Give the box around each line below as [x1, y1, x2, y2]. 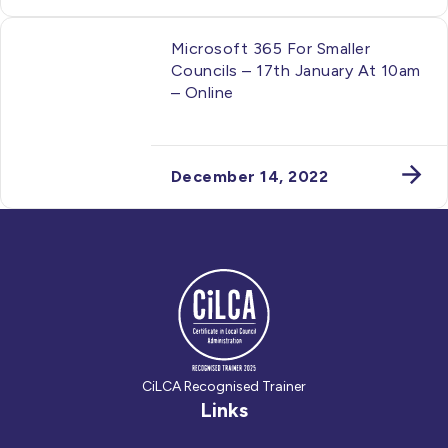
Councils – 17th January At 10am [171, 60, 421, 80]
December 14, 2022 [171, 167, 329, 186]
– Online [171, 82, 234, 102]
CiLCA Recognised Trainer [142, 378, 306, 395]
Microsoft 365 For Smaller [171, 38, 370, 58]
